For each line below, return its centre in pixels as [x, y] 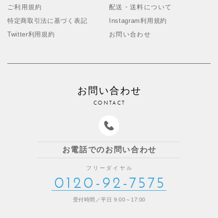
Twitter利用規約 [31, 35]
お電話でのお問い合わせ [109, 150]
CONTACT [109, 103]
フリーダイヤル [110, 168]
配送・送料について [141, 7]
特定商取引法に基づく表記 [47, 21]
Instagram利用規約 [138, 21]
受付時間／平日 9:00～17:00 [109, 200]
